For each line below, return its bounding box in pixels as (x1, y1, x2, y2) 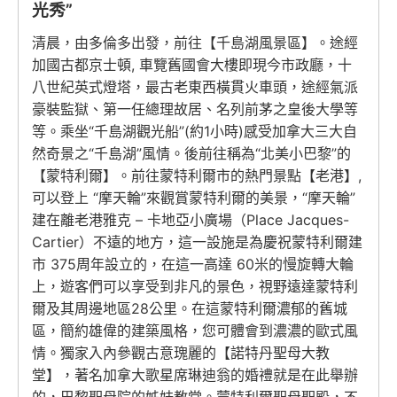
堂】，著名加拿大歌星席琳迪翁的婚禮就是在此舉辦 (32, 366, 358, 384)
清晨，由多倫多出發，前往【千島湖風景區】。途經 (32, 34, 358, 51)
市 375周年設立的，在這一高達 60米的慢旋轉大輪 (32, 255, 354, 273)
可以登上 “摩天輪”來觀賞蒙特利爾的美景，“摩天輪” (32, 189, 355, 206)
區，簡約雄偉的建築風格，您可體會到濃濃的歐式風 (32, 322, 358, 339)
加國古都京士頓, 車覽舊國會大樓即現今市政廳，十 (32, 56, 352, 74)
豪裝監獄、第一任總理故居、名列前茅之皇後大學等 (32, 100, 358, 118)
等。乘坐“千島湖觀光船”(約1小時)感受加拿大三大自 (32, 122, 357, 140)
